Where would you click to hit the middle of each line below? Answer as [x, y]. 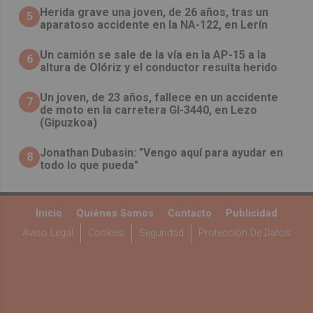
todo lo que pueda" [89, 166]
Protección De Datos [245, 233]
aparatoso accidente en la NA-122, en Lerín [154, 25]
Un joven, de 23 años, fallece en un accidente [159, 98]
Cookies [106, 233]
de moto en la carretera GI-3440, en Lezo [149, 110]
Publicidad [252, 214]
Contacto [190, 214]
